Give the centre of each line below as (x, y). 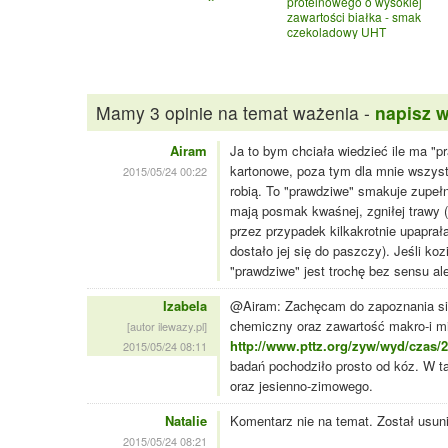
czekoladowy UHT (336, 31)
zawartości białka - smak (354, 16)
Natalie (186, 421)
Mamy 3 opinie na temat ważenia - (235, 112)
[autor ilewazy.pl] (167, 326)
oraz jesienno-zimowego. (301, 386)
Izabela (185, 306)
